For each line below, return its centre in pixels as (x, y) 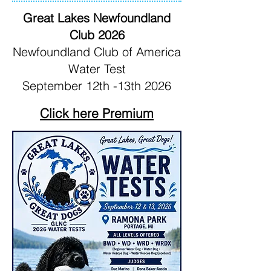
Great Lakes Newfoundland (97, 18)
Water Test (97, 69)
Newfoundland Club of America (97, 52)
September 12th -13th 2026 (97, 86)
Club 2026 (97, 35)
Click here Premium (97, 113)
